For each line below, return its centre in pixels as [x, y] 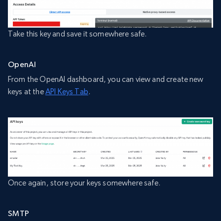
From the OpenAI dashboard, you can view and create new [106, 79]
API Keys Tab [67, 91]
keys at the [27, 91]
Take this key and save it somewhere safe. [77, 34]
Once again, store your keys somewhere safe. [84, 183]
